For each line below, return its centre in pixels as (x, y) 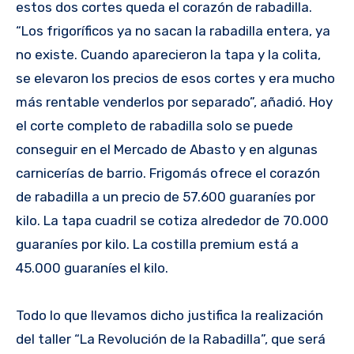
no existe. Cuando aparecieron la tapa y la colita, (168, 55)
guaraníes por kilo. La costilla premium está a (157, 245)
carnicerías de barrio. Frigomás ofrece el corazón (168, 173)
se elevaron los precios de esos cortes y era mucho (175, 79)
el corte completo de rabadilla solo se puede (154, 126)
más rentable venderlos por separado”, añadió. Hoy (174, 102)
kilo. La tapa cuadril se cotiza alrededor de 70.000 (172, 221)
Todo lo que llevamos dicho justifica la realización (169, 316)
